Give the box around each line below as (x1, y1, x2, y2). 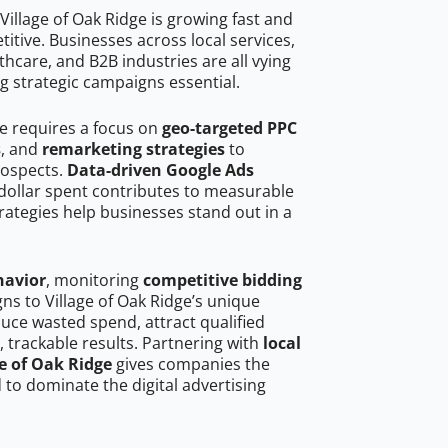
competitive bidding (143, 269, 302, 292)
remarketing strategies (42, 138, 225, 161)
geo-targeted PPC (162, 117, 297, 140)
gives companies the (112, 353, 270, 376)
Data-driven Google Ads (67, 159, 254, 182)
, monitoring (46, 269, 143, 292)
